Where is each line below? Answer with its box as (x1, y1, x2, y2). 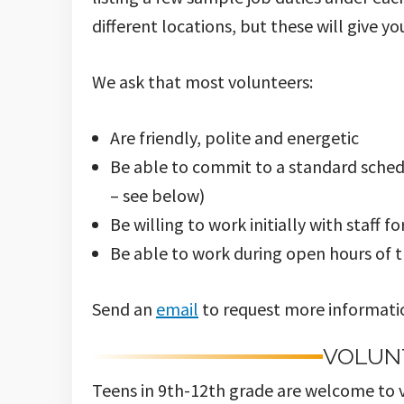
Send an (92, 297, 156, 320)
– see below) (110, 183, 205, 207)
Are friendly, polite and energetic (110, 125, 359, 149)
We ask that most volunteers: (92, 69, 313, 93)
